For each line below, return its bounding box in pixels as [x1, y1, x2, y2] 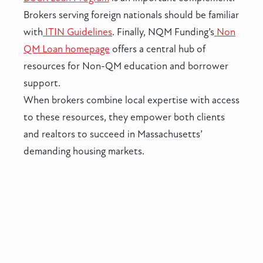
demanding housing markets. [23, 145, 144, 158]
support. [23, 77, 60, 90]
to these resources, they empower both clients [23, 111, 225, 124]
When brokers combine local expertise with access [23, 94, 240, 107]
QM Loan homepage [23, 43, 110, 56]
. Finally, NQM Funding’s [112, 26, 214, 39]
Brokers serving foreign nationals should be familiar [23, 9, 239, 22]
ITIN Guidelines [45, 26, 112, 39]
